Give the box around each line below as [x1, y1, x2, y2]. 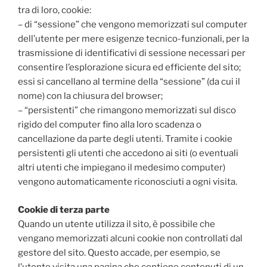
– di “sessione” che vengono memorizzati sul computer [18, 19, 247, 30]
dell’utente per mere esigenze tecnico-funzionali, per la [18, 33, 249, 44]
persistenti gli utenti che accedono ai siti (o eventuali [18, 148, 238, 159]
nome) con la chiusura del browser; [18, 91, 163, 101]
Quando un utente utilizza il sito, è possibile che [18, 218, 215, 229]
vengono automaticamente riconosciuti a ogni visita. [18, 176, 237, 187]
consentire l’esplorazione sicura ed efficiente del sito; [18, 62, 241, 73]
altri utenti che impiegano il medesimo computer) [18, 162, 225, 173]
